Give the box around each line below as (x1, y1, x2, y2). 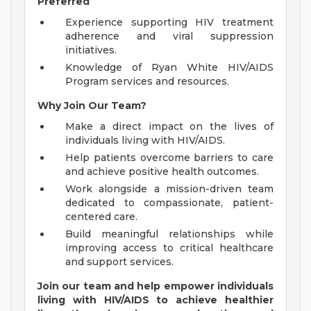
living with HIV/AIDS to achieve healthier (37, 294, 274, 307)
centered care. (65, 210, 137, 224)
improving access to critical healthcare (65, 242, 274, 255)
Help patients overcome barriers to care (65, 151, 274, 165)
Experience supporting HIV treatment (65, 16, 274, 29)
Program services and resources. (65, 75, 229, 88)
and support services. (65, 255, 174, 269)
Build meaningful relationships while (65, 228, 274, 241)
